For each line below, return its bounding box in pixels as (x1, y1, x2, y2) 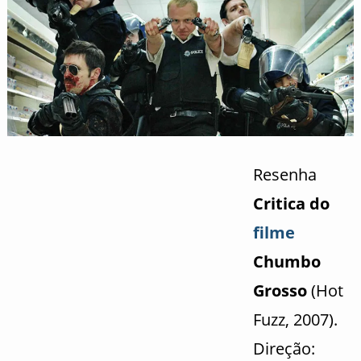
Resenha (252, 163, 317, 185)
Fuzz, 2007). (252, 308, 338, 330)
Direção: (252, 337, 315, 359)
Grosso (252, 279, 307, 301)
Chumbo (252, 250, 321, 272)
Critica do (252, 192, 330, 214)
